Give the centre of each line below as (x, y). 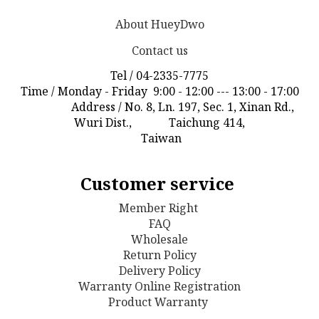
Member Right (159, 208)
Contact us (159, 51)
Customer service (159, 183)
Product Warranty (159, 302)
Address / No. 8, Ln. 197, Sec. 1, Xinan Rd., (159, 107)
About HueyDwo (159, 24)
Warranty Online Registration (159, 286)
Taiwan (159, 138)
